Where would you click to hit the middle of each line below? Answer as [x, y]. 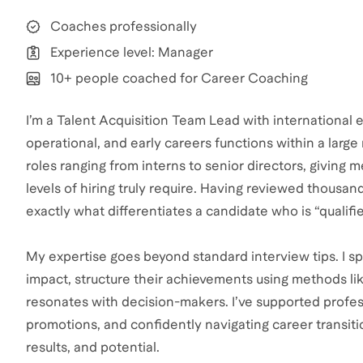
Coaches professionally [124, 26]
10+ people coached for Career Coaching [179, 78]
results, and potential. [93, 347]
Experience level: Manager [132, 52]
